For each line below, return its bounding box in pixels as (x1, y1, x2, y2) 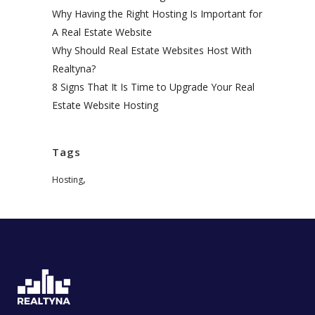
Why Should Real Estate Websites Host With (52, 43, 252, 57)
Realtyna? (52, 61, 96, 75)
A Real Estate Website (52, 25, 152, 39)
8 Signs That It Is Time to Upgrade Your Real (52, 79, 255, 94)
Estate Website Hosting (52, 98, 158, 112)
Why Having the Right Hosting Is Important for (52, 6, 262, 20)
